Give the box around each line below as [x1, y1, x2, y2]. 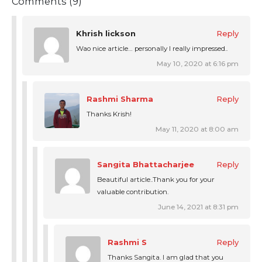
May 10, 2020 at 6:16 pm [157, 59, 239, 68]
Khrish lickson [76, 28, 136, 38]
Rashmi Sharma [87, 94, 153, 104]
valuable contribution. [97, 187, 168, 196]
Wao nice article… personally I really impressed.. [76, 44, 227, 53]
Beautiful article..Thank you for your [97, 175, 215, 184]
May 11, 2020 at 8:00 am [156, 125, 239, 133]
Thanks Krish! [87, 109, 132, 118]
